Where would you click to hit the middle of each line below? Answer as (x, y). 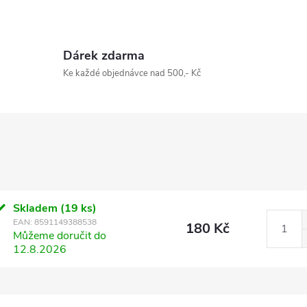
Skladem (37, 208)
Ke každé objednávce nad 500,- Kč (132, 73)
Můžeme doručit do (60, 235)
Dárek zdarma (103, 55)
